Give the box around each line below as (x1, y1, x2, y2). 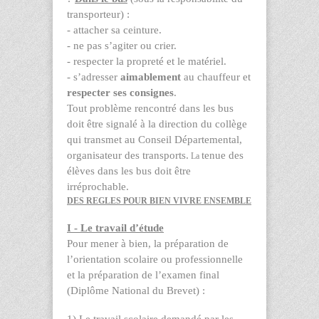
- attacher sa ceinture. (67, 23, 162, 36)
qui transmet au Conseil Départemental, (67, 133, 242, 145)
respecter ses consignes (67, 86, 174, 98)
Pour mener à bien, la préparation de (67, 237, 229, 249)
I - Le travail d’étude (67, 221, 164, 234)
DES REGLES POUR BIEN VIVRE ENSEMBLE (67, 195, 251, 206)
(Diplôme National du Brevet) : (67, 284, 205, 296)
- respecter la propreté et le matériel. (67, 55, 226, 67)
